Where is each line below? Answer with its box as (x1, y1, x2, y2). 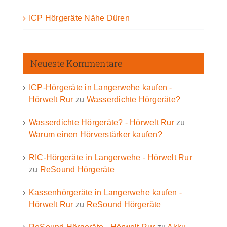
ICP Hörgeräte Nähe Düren (29, 14, 130, 23)
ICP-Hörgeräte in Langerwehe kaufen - (29, 83, 172, 92)
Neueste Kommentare (30, 57, 122, 70)
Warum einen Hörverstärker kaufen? (29, 130, 162, 139)
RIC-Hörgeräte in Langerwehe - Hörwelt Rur (29, 153, 192, 162)
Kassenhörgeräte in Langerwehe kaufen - (29, 188, 182, 197)
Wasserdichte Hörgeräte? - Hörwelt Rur (29, 118, 174, 127)
